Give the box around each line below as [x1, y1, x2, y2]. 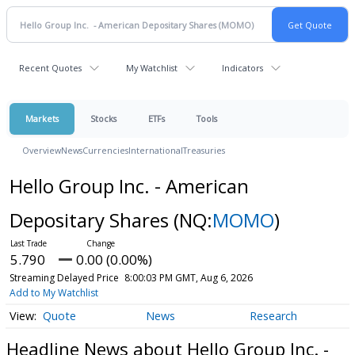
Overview [22, 144, 61, 156]
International [128, 144, 183, 156]
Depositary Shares [9, 207, 174, 233]
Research [249, 308, 297, 324]
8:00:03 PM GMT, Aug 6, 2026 [124, 271, 253, 284]
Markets [25, 113, 59, 124]
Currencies [82, 144, 128, 156]
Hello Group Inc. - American [9, 173, 249, 199]
